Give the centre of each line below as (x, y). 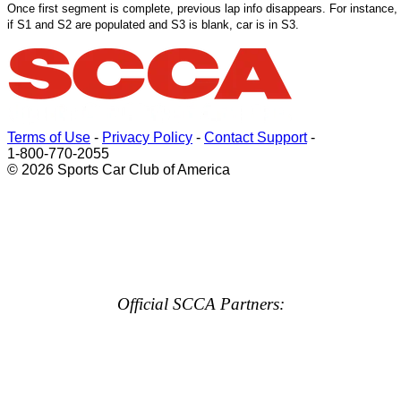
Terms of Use (49, 137)
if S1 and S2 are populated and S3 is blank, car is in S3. (153, 24)
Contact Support (256, 137)
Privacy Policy (147, 137)
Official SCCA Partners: (200, 303)
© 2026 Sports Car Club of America (119, 169)
